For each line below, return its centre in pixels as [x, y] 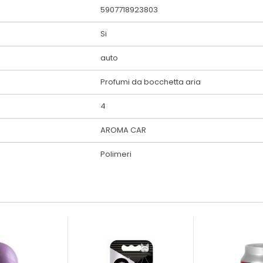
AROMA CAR [123, 130]
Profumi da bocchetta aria [151, 82]
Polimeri [116, 154]
